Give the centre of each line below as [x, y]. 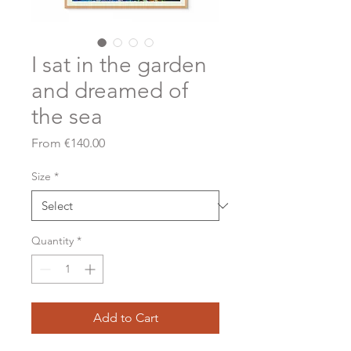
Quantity [52, 241]
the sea [67, 116]
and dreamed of [110, 90]
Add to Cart [125, 318]
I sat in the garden [119, 65]
